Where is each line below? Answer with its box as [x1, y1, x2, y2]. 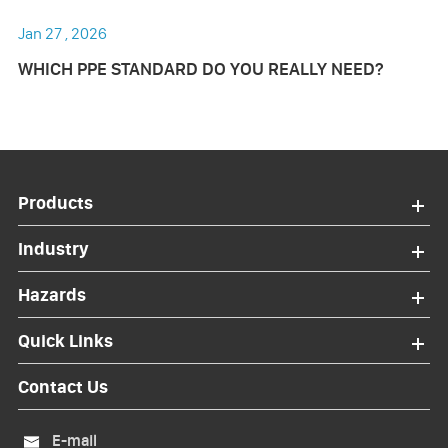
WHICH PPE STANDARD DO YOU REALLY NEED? [17, 57, 384, 81]
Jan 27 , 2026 [17, 23, 107, 44]
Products [17, 191, 93, 215]
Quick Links [17, 329, 113, 353]
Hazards [17, 283, 86, 307]
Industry [17, 237, 89, 261]
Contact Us [17, 375, 108, 399]
